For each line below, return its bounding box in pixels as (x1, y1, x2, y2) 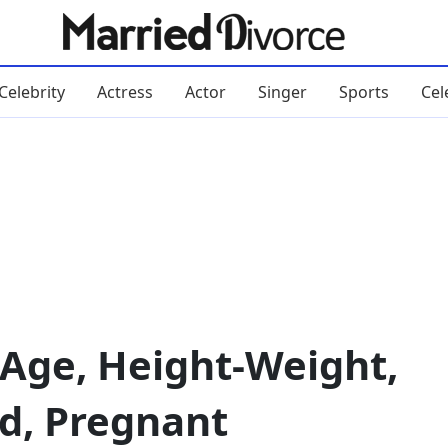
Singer (257, 80, 307, 103)
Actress (96, 80, 153, 103)
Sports (338, 80, 389, 103)
